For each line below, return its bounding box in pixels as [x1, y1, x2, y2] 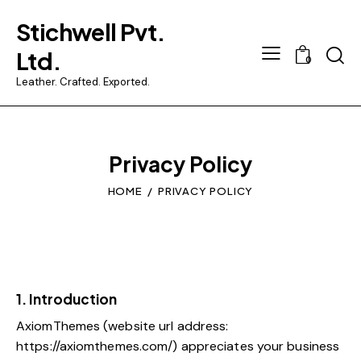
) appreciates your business [172, 338, 340, 355]
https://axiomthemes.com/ [16, 338, 173, 355]
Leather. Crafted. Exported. [16, 74, 150, 89]
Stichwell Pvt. [16, 16, 165, 46]
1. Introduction [16, 290, 117, 309]
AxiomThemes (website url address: [16, 317, 229, 335]
